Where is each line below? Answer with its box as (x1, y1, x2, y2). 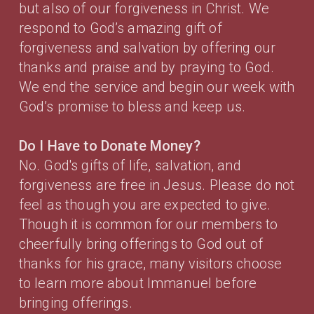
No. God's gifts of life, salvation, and (18, 156, 241, 174)
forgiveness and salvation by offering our (18, 39, 276, 56)
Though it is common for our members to (18, 215, 278, 233)
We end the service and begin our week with (18, 78, 295, 95)
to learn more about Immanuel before (18, 274, 257, 292)
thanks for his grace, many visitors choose (18, 254, 282, 272)
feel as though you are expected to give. (18, 196, 271, 213)
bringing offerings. (18, 294, 132, 311)
